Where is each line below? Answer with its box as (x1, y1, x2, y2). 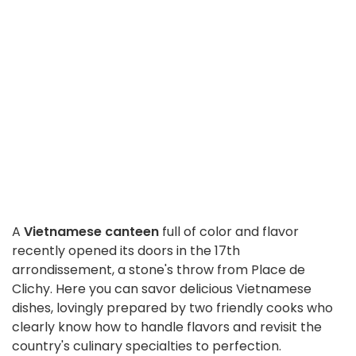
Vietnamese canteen (24, 222, 159, 242)
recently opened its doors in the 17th (12, 242, 240, 261)
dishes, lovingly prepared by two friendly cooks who (12, 299, 333, 318)
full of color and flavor (159, 222, 299, 242)
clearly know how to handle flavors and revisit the (12, 318, 322, 337)
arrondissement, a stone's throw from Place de (12, 261, 305, 280)
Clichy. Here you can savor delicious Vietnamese (12, 280, 311, 299)
